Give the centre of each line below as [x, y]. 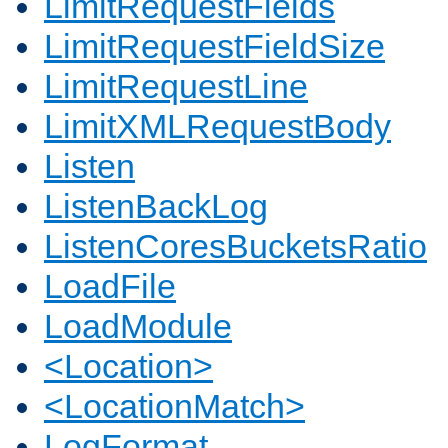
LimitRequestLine [176, 86]
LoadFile [110, 286]
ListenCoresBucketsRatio [235, 246]
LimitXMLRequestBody [217, 126]
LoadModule [138, 326]
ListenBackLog [156, 206]
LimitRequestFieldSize [214, 46]
